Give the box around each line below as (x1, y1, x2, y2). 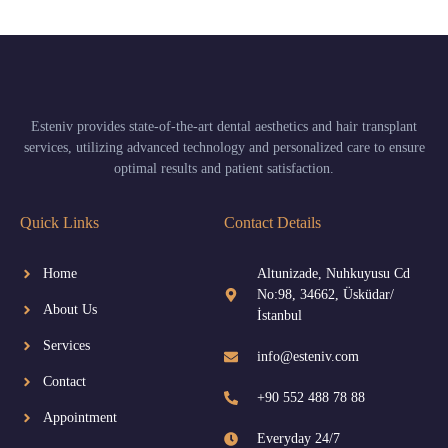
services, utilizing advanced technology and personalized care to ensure (23, 140, 425, 155)
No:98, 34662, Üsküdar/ (256, 287, 394, 303)
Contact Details (224, 214, 321, 232)
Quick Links (20, 214, 99, 232)
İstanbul (256, 308, 302, 324)
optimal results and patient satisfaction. (114, 161, 334, 176)
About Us (42, 302, 97, 318)
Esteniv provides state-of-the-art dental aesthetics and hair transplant (31, 119, 417, 134)
